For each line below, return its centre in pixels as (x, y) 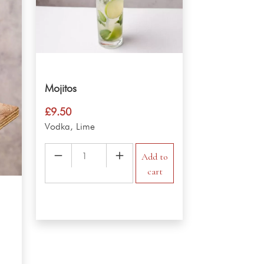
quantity (60, 166)
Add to (155, 157)
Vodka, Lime (70, 127)
